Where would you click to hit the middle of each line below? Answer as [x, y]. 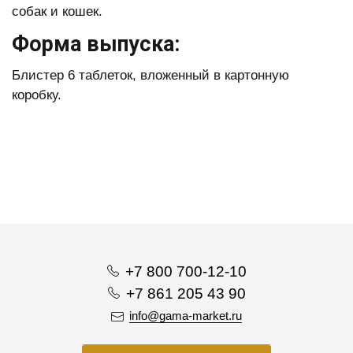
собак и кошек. [57, 11]
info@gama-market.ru [186, 316]
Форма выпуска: [96, 44]
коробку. [37, 95]
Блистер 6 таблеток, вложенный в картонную [150, 75]
